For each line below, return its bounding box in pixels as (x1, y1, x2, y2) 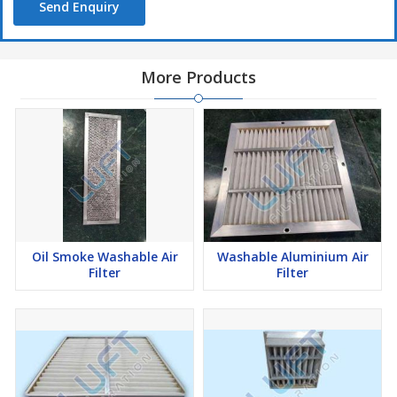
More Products (141, 66, 256, 89)
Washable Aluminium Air (216, 248, 369, 266)
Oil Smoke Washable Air (31, 248, 178, 266)
